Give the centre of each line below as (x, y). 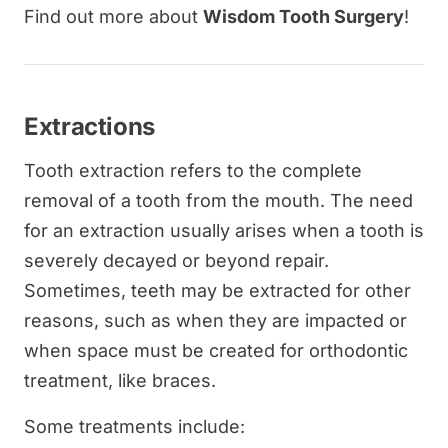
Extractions (90, 126)
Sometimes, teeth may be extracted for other (217, 290)
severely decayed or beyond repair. (176, 260)
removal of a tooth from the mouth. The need (218, 200)
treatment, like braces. (120, 380)
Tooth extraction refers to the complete (193, 170)
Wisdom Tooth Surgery (303, 16)
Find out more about (113, 16)
